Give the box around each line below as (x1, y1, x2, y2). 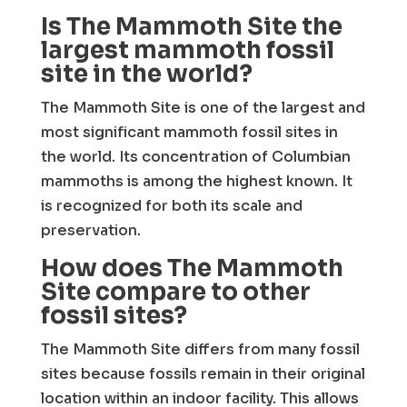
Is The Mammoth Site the (40, 12, 342, 42)
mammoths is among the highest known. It (40, 172, 352, 191)
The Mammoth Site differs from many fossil (40, 340, 360, 359)
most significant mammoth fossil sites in (40, 123, 338, 142)
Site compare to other (40, 277, 311, 307)
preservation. (40, 221, 141, 240)
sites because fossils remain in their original (40, 364, 365, 383)
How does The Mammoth (40, 253, 343, 283)
